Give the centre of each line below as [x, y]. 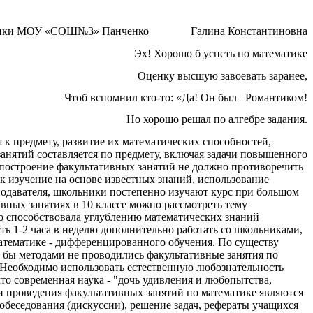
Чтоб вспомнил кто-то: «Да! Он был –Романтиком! [186, 98]
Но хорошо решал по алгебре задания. [217, 119]
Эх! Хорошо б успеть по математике [221, 54]
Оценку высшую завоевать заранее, [223, 75]
